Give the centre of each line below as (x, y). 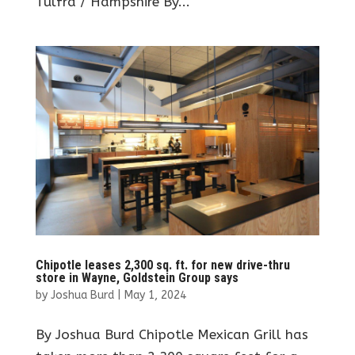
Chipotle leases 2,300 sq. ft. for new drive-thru (162, 265)
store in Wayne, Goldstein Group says (137, 277)
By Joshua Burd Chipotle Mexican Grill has (172, 334)
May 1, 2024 (155, 295)
